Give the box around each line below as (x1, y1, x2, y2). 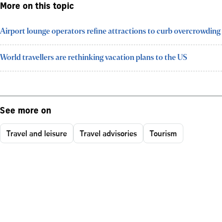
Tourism (150, 127, 177, 139)
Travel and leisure (6, 127, 67, 139)
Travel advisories (80, 127, 137, 139)
